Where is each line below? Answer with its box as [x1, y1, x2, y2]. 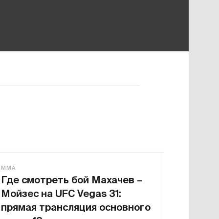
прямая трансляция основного [1, 201, 151, 213]
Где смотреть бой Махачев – [1, 174, 142, 185]
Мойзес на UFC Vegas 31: [1, 188, 121, 199]
